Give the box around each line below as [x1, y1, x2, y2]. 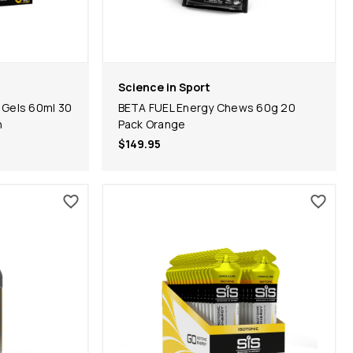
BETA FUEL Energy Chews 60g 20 [117, 99, 295, 115]
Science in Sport [117, 79, 210, 95]
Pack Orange [117, 116, 186, 132]
